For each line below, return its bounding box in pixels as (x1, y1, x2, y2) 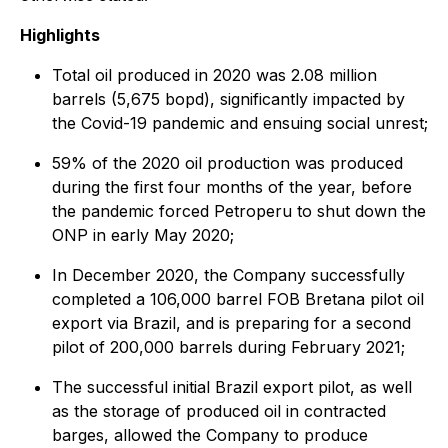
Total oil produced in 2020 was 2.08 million (52, 65, 377, 85)
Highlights (20, 25, 100, 45)
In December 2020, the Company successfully (52, 265, 405, 285)
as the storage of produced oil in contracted (52, 401, 386, 421)
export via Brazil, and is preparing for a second (52, 313, 411, 333)
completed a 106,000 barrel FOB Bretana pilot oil (52, 289, 424, 309)
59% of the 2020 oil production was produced (52, 153, 403, 173)
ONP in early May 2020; (52, 225, 234, 245)
